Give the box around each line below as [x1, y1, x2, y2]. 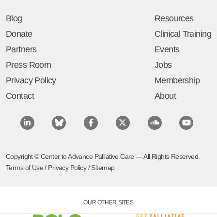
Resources [154, 14, 194, 24]
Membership [154, 76, 200, 86]
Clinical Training [154, 29, 211, 39]
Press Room [6, 60, 51, 70]
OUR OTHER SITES [83, 199, 134, 206]
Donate [6, 29, 32, 39]
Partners [6, 45, 37, 55]
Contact [6, 91, 34, 101]
